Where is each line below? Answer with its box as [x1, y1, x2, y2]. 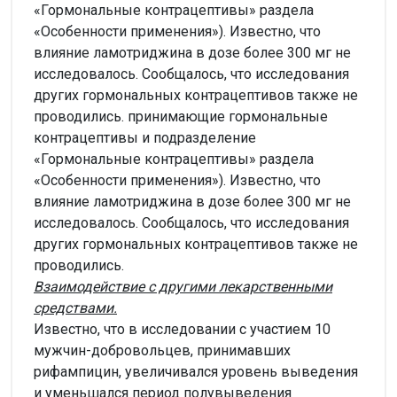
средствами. [34, 299, 117, 316]
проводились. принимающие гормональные [34, 107, 328, 125]
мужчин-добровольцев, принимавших [34, 341, 291, 359]
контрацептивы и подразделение [34, 128, 256, 146]
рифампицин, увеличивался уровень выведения [34, 362, 358, 380]
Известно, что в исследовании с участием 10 [34, 320, 331, 338]
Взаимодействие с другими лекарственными [34, 277, 332, 295]
